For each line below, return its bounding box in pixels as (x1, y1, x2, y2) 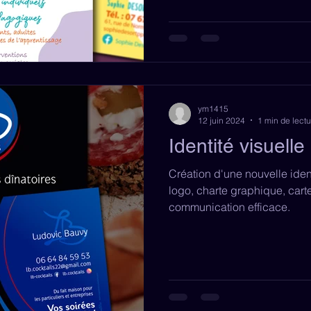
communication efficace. (169, 199, 290, 214)
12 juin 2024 (198, 115, 245, 126)
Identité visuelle (169, 134, 305, 157)
